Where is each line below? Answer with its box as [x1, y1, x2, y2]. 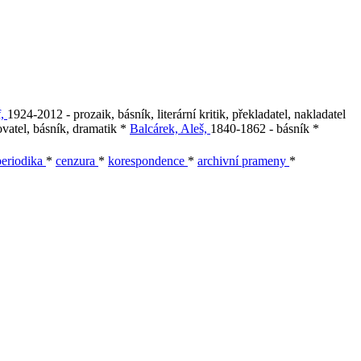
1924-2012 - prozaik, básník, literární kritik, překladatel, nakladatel [7, 107, 346, 122]
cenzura [56, 154, 98, 168]
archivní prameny [197, 154, 289, 168]
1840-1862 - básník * [210, 122, 319, 136]
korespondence [108, 154, 188, 168]
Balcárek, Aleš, [130, 122, 210, 136]
